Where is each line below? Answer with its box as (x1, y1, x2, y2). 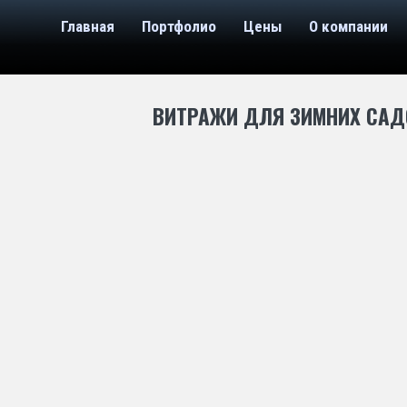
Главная (61, 17, 114, 35)
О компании (309, 17, 388, 35)
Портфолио (142, 17, 216, 35)
